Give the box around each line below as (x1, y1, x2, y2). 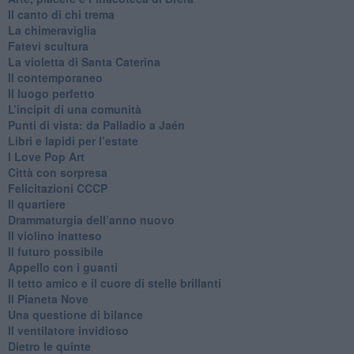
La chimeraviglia (7, 21, 96, 38)
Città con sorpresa (7, 164, 107, 180)
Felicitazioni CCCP (7, 179, 107, 196)
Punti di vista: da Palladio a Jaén (7, 116, 185, 133)
